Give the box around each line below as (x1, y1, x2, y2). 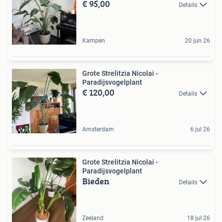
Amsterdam (82, 126, 114, 133)
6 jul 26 (190, 126, 210, 133)
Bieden (82, 174, 110, 188)
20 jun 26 (185, 37, 210, 44)
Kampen (82, 37, 105, 44)
